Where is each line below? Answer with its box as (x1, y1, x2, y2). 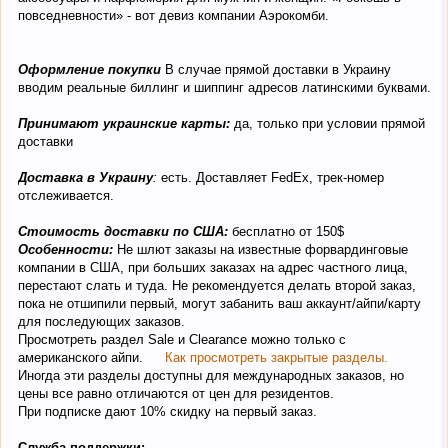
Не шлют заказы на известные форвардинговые (113, 241, 408, 257)
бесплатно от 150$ (228, 223, 344, 239)
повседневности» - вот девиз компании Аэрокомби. (18, 7, 329, 23)
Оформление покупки (18, 61, 161, 77)
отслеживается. (18, 187, 114, 203)
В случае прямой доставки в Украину (161, 61, 391, 77)
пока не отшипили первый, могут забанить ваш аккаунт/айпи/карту (18, 295, 421, 311)
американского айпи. (18, 349, 147, 365)
